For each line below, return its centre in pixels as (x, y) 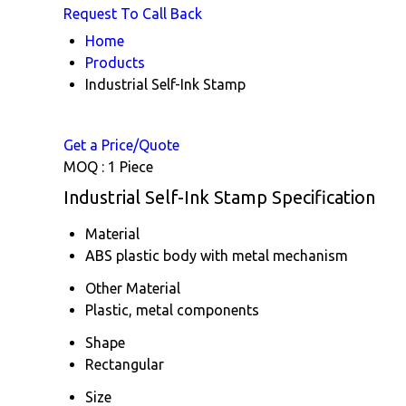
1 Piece (130, 166)
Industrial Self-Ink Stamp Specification (219, 197)
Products (115, 62)
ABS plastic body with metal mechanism (217, 255)
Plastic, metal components (172, 309)
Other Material (133, 288)
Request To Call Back (133, 13)
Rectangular (125, 364)
